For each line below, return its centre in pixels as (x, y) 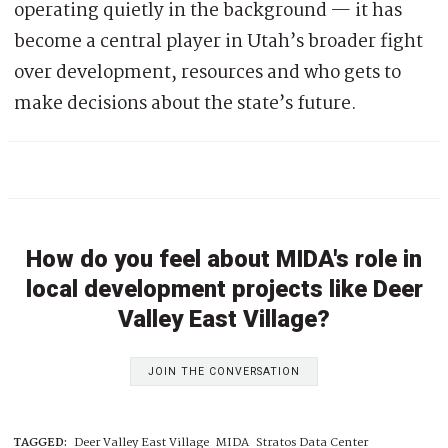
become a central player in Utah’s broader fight (218, 41)
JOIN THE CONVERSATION (224, 371)
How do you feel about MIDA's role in (224, 258)
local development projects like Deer (224, 288)
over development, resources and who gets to (207, 72)
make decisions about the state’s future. (185, 103)
